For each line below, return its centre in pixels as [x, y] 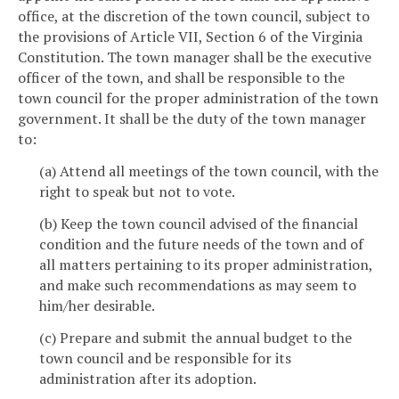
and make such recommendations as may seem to [198, 285]
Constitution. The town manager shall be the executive [195, 57]
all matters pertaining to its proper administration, [206, 264]
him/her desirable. [97, 305]
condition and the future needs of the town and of [201, 244]
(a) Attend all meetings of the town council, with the [209, 171]
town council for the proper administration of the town [198, 98]
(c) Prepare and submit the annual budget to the [195, 337]
